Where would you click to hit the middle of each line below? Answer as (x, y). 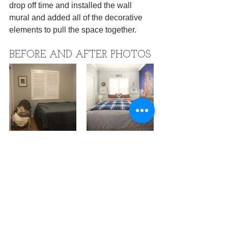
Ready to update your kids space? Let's (81, 216)
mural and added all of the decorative (77, 17)
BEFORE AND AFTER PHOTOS (80, 55)
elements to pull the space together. (73, 30)
